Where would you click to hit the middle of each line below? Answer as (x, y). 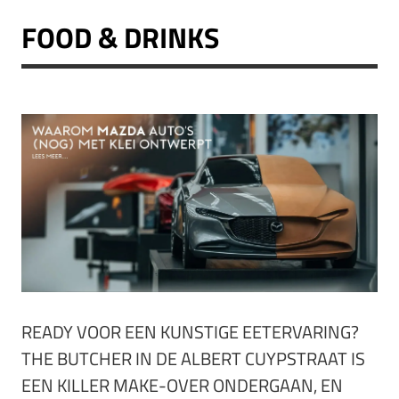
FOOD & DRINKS (120, 37)
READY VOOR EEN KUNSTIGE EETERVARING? (190, 332)
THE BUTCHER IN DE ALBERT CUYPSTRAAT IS (193, 358)
